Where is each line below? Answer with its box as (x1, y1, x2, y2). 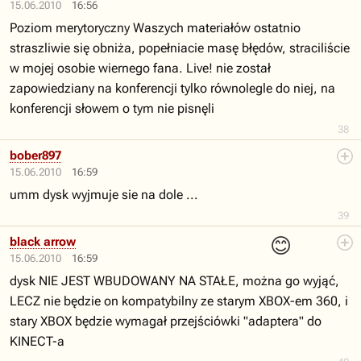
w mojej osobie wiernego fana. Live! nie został (10, 60, 271, 76)
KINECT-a (10, 334, 64, 349)
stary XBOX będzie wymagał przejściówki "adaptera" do (10, 313, 322, 329)
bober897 (10, 148, 61, 163)
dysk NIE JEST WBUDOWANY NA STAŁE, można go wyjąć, (10, 273, 339, 288)
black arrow (10, 234, 76, 249)
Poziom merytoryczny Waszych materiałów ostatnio (10, 20, 301, 35)
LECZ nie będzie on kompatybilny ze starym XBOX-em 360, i (10, 293, 348, 309)
